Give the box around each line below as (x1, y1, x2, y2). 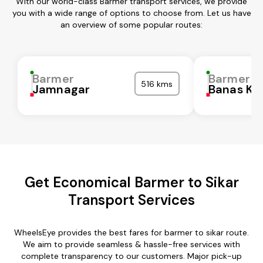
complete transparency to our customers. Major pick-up (21, 250, 242, 261)
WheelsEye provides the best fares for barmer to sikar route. (14, 227, 249, 238)
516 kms (141, 78, 173, 89)
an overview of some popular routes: (60, 19, 203, 30)
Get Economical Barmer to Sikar (24, 173, 239, 191)
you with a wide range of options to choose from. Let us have (12, 7, 251, 18)
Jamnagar (32, 81, 90, 97)
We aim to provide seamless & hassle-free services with (23, 238, 240, 249)
